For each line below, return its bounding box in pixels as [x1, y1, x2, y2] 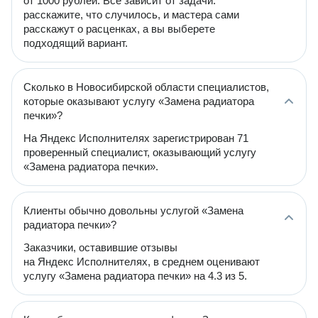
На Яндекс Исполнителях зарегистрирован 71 [23, 132, 248, 144]
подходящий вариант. [23, 37, 128, 49]
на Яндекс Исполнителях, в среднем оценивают [23, 256, 260, 268]
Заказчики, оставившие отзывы [23, 241, 177, 253]
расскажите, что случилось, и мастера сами [23, 9, 239, 21]
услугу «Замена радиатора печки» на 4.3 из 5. [23, 270, 247, 282]
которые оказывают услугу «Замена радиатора [23, 95, 254, 107]
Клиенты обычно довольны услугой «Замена [23, 204, 243, 216]
